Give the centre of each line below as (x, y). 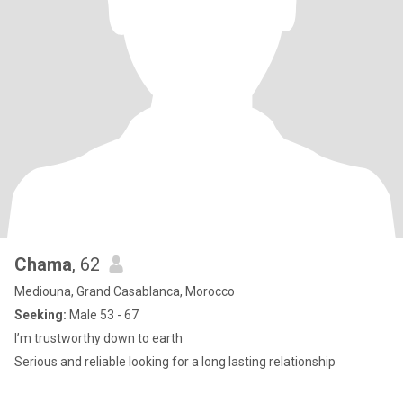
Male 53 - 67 (103, 315)
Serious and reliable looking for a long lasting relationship (175, 362)
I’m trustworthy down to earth (99, 338)
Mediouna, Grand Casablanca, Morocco (125, 291)
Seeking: (40, 315)
